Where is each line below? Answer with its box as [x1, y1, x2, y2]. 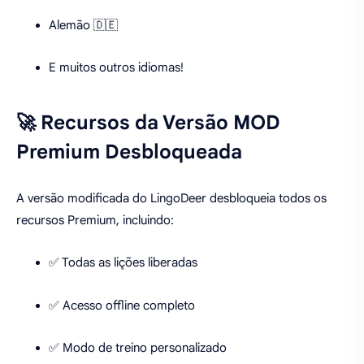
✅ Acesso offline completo [49, 297, 195, 313]
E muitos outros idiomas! [49, 60, 184, 76]
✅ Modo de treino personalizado [49, 340, 227, 356]
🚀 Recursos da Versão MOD [16, 110, 280, 136]
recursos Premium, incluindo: [16, 212, 174, 227]
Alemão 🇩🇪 [49, 17, 118, 32]
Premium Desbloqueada [16, 140, 242, 165]
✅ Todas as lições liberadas [49, 255, 197, 271]
